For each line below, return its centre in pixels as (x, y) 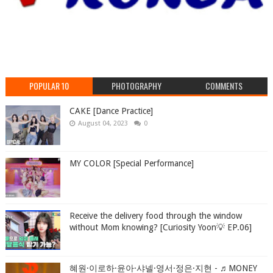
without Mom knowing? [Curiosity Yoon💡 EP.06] (160, 228)
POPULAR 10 (49, 86)
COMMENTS (224, 86)
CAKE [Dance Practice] (111, 111)
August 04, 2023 (103, 124)
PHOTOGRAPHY (136, 86)
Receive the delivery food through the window (155, 216)
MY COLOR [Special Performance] (131, 164)
